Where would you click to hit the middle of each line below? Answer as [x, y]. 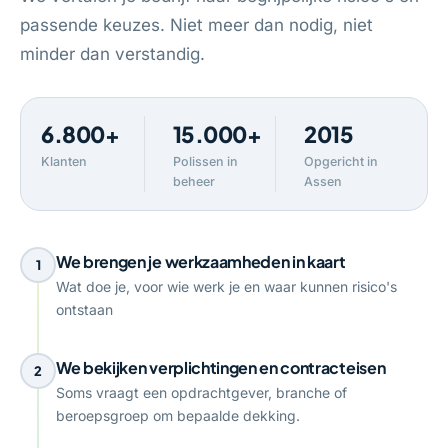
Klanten [64, 161]
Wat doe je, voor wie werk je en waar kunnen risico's [226, 286]
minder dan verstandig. [112, 54]
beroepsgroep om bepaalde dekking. [178, 415]
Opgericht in [341, 161]
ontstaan [84, 309]
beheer [193, 181]
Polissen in [205, 161]
